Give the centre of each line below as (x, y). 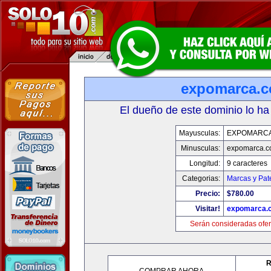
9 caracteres (247, 163)
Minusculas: (200, 148)
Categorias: (201, 178)
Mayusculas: (199, 133)
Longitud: (204, 163)
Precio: (207, 194)
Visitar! (207, 209)
